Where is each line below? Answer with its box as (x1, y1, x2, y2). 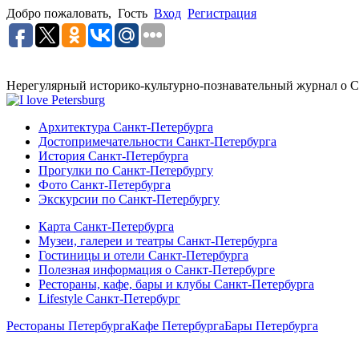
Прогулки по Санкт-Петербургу (38, 163, 213, 177)
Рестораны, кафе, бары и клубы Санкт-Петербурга (38, 277, 314, 291)
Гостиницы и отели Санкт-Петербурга (38, 248, 248, 262)
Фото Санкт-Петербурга (38, 178, 171, 192)
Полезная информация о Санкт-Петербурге (38, 263, 275, 276)
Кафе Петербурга (131, 319, 224, 333)
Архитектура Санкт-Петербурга (38, 120, 213, 134)
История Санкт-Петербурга (38, 149, 188, 163)
